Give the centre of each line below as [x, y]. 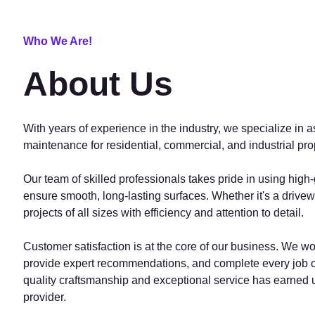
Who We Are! [58, 41]
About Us [98, 84]
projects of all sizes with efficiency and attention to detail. [164, 213]
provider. [45, 297]
